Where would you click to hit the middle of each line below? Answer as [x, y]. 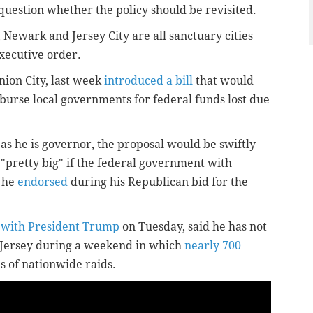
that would [223, 81]
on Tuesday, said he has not [193, 227]
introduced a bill [148, 81]
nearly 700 [213, 246]
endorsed [43, 182]
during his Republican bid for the [158, 182]
